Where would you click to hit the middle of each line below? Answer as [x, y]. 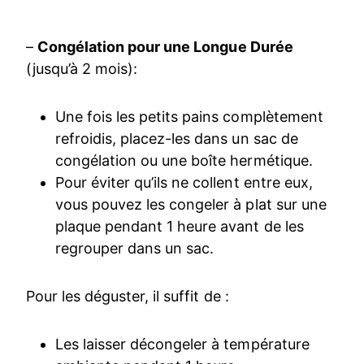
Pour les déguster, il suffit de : [128, 297]
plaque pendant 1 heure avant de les [180, 227]
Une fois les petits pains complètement [189, 117]
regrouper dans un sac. [135, 249]
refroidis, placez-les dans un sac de [177, 139]
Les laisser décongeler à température [182, 344]
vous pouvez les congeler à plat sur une [191, 205]
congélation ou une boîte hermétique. [184, 161]
